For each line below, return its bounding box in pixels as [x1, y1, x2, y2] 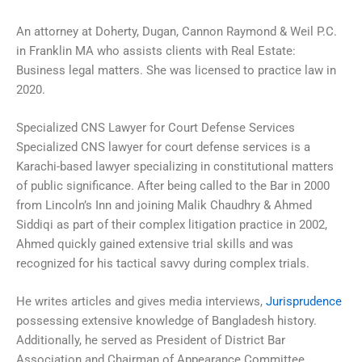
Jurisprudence [266, 294, 342, 309]
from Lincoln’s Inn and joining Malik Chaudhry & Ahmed [16, 197, 312, 213]
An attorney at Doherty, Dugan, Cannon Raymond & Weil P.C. [16, 23, 337, 39]
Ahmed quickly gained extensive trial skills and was [16, 236, 293, 251]
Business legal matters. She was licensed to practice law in [16, 62, 336, 78]
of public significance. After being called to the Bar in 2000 [16, 178, 330, 193]
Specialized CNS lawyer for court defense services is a [16, 139, 310, 154]
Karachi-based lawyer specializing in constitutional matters [16, 158, 334, 174]
